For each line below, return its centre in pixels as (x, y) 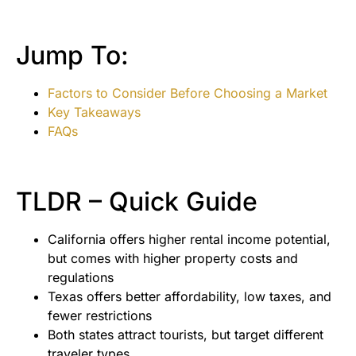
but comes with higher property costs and (173, 259)
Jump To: (72, 56)
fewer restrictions (100, 316)
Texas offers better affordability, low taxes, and (190, 297)
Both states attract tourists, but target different (186, 335)
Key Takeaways (94, 112)
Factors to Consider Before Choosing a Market (188, 93)
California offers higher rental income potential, (189, 240)
